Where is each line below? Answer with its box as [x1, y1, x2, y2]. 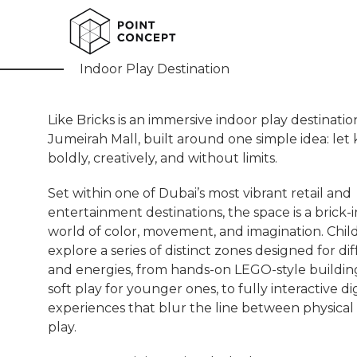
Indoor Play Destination [80, 61, 229, 76]
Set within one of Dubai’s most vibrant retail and [48, 186, 351, 201]
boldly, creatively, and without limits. [48, 151, 277, 166]
